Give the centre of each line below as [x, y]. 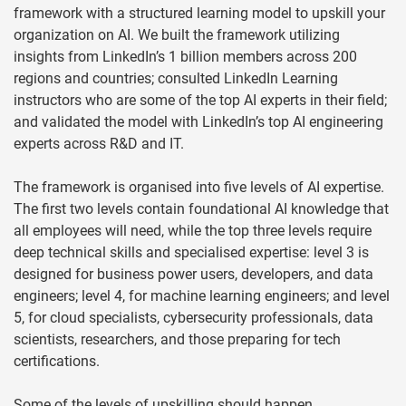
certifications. [57, 362]
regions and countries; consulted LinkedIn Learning [176, 79]
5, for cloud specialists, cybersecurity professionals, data [193, 318]
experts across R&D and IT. [99, 144]
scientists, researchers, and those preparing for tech [177, 340]
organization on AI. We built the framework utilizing [177, 35]
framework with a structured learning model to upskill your [199, 14]
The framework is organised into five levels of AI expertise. [199, 188]
